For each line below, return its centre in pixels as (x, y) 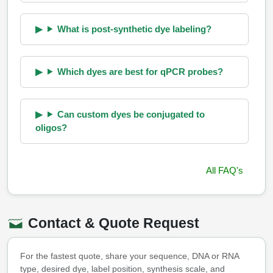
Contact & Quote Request (112, 223)
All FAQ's (225, 170)
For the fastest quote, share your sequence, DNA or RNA (129, 256)
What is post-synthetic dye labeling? (134, 29)
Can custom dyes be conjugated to (131, 114)
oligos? (51, 127)
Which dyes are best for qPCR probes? (140, 71)
